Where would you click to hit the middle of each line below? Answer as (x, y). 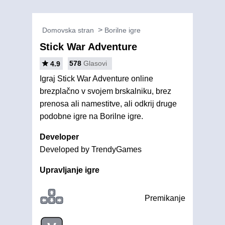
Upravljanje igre (70, 170)
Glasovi (95, 63)
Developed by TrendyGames (91, 149)
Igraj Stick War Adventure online (96, 79)
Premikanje (165, 198)
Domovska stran (68, 30)
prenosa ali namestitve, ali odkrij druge (108, 104)
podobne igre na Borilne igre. (91, 116)
